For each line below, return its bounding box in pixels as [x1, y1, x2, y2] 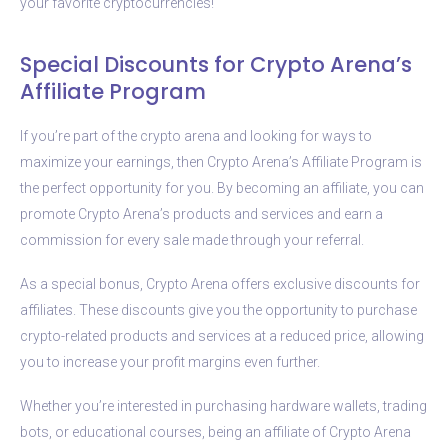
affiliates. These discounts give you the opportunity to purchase [20, 301, 417, 318]
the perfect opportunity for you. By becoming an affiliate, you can [20, 179, 424, 196]
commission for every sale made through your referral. [20, 231, 364, 248]
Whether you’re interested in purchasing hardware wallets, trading [20, 397, 427, 414]
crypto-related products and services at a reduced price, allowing [20, 327, 424, 344]
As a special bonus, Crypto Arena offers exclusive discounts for [20, 275, 420, 292]
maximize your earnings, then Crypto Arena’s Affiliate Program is [20, 153, 422, 170]
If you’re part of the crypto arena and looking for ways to [20, 127, 372, 144]
